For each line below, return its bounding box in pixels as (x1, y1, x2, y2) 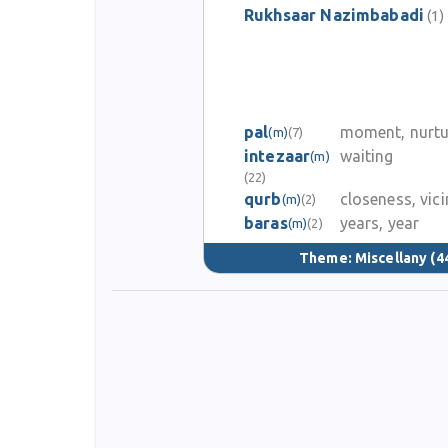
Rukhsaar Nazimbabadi (244, 6, 425, 24)
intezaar (244, 147, 311, 165)
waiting (339, 147, 394, 165)
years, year (339, 214, 420, 232)
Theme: (299, 249, 355, 266)
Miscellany (354, 249, 428, 266)
